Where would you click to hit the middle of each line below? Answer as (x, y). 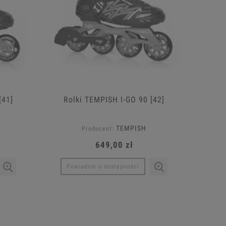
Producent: (98, 129)
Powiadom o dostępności (103, 166)
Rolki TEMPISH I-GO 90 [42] (114, 100)
